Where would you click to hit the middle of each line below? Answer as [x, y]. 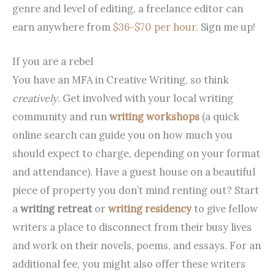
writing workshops [156, 117]
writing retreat [57, 209]
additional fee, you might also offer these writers [129, 264]
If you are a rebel [53, 61]
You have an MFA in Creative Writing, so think [121, 80]
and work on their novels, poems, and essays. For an [137, 246]
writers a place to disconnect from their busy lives [132, 227]
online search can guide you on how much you [122, 135]
